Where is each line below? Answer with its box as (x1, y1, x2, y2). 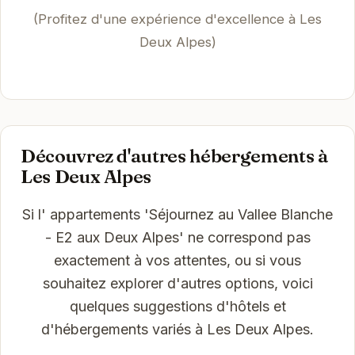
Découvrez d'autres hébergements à (20, 143, 329, 167)
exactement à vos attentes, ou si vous (54, 251, 301, 269)
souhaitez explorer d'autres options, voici (42, 274, 313, 292)
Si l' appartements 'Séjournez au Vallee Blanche (22, 205, 333, 223)
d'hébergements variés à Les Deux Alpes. (41, 320, 314, 338)
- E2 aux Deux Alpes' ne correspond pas (44, 228, 311, 246)
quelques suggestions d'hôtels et (69, 297, 286, 315)
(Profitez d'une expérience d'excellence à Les (33, 10, 322, 27)
